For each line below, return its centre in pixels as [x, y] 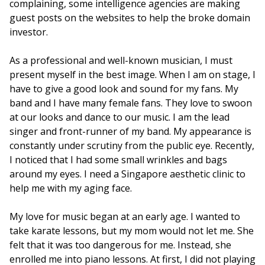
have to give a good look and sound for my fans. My [124, 89]
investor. [29, 32]
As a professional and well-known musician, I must [121, 60]
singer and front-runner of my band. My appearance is [130, 131]
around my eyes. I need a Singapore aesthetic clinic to [127, 174]
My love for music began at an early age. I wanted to [125, 216]
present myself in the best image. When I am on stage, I [132, 75]
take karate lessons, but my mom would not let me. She [132, 231]
